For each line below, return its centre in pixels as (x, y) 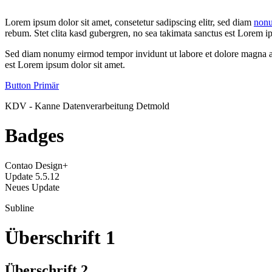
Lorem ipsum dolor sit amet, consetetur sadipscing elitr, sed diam (129, 22)
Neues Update (32, 187)
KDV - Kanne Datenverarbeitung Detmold (87, 106)
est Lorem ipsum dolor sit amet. (65, 64)
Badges (34, 136)
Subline (19, 208)
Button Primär (32, 85)
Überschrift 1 (60, 238)
